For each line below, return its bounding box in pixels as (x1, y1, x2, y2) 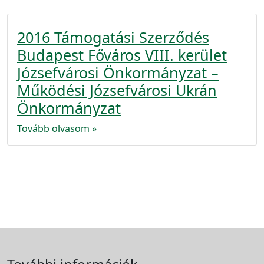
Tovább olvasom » (17, 122, 97, 135)
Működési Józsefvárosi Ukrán (17, 80, 217, 100)
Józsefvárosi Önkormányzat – (17, 62, 219, 82)
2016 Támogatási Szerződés (17, 27, 209, 47)
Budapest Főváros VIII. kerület (17, 45, 227, 65)
